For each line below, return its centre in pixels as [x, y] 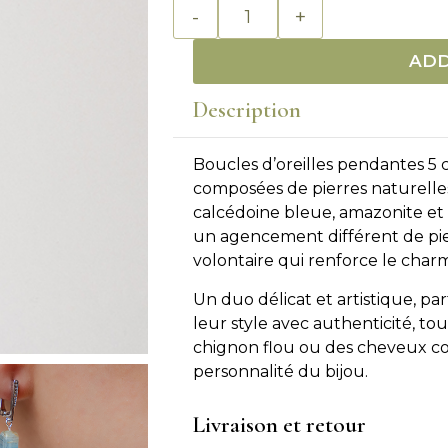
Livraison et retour [279, 425]
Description [247, 110]
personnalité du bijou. [280, 371]
